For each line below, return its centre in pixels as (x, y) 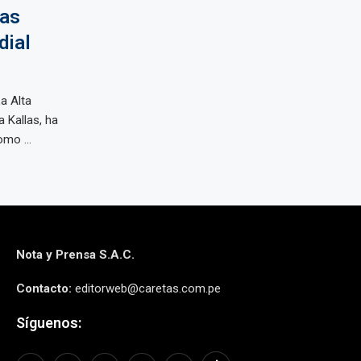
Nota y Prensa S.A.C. (75, 255)
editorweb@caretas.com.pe (146, 288)
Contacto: (44, 288)
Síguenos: (48, 323)
